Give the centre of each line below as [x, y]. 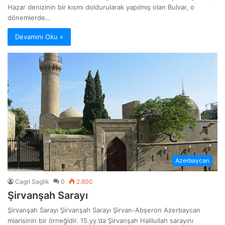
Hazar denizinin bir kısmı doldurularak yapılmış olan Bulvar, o [101, 7]
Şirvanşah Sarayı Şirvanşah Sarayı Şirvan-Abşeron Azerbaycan [104, 210]
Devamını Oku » [39, 36]
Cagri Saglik [32, 181]
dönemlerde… [29, 17]
